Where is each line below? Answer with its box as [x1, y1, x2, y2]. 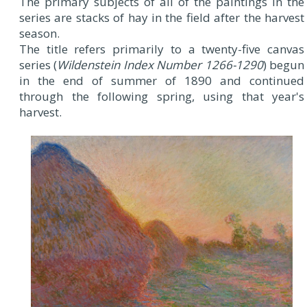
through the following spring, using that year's [19, 88, 304, 104]
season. [19, 25, 60, 41]
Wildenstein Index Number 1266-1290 [57, 57, 263, 73]
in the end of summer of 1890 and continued [19, 73, 304, 88]
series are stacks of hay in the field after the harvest [19, 10, 304, 25]
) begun [262, 57, 305, 73]
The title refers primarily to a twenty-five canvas [19, 41, 304, 57]
